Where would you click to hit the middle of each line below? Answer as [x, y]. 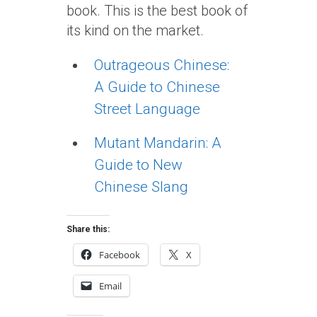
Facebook [120, 255]
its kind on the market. [135, 30]
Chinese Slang [141, 186]
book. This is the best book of [157, 11]
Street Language [147, 109]
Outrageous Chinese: [161, 65]
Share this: [88, 230]
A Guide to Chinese [157, 87]
